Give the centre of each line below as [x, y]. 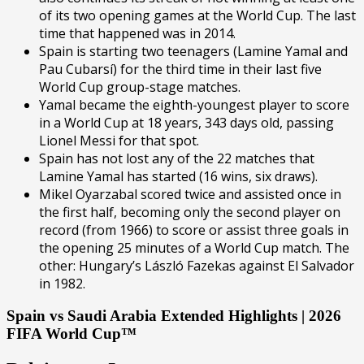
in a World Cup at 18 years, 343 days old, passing [186, 122]
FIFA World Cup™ [71, 334]
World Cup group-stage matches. [140, 87]
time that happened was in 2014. [137, 33]
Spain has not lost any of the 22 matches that [177, 158]
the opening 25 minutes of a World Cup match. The [194, 247]
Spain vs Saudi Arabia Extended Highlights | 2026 [174, 316]
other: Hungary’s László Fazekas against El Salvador [197, 265]
